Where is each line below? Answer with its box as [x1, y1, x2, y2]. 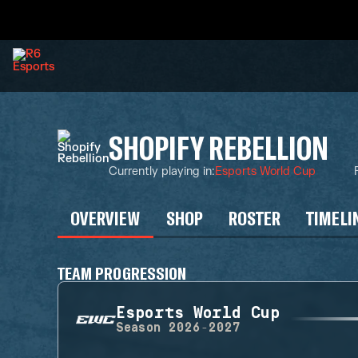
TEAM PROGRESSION [58, 262, 187, 283]
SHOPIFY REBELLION [109, 127, 329, 166]
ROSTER [228, 206, 281, 229]
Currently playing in [109, 164, 213, 178]
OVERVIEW [70, 206, 141, 229]
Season [116, 320, 161, 336]
